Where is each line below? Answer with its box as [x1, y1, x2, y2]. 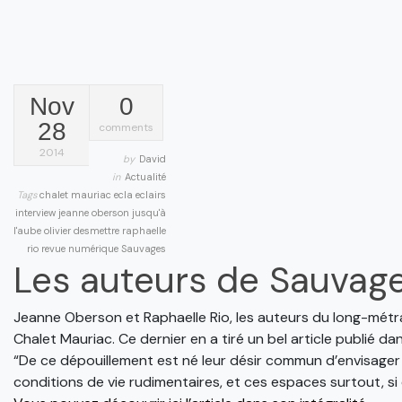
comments [99, 120, 153, 135]
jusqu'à [132, 206, 166, 219]
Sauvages [121, 242, 166, 255]
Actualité [125, 170, 166, 183]
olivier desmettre [44, 224, 122, 237]
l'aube [13, 224, 44, 237]
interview [15, 206, 58, 219]
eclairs [135, 188, 166, 201]
